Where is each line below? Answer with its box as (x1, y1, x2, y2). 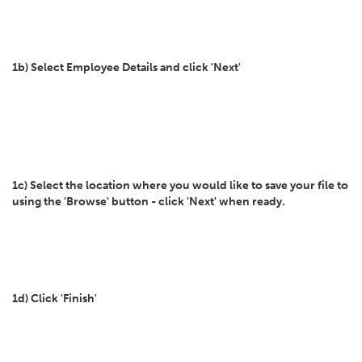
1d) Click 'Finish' (12, 292, 97, 305)
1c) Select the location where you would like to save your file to (12, 179, 348, 192)
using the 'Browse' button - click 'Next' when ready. (12, 195, 285, 208)
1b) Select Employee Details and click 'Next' (12, 61, 241, 74)
